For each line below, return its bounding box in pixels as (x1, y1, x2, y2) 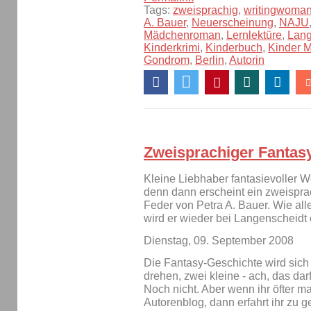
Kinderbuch (205, 42, 262, 54)
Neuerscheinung (192, 17, 274, 29)
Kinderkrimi (144, 42, 200, 54)
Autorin (229, 54, 264, 67)
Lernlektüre (226, 29, 282, 42)
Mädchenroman (144, 29, 221, 42)
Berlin (195, 54, 224, 67)
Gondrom (144, 54, 190, 67)
